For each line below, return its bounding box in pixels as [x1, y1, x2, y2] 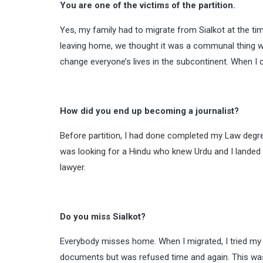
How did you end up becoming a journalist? [60, 106, 239, 116]
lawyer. [60, 162, 86, 173]
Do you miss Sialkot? [60, 211, 146, 222]
